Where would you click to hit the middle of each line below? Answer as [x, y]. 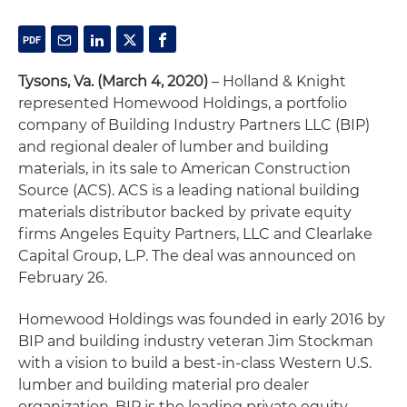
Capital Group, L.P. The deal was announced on [187, 256]
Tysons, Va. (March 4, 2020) [113, 81]
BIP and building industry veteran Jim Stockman [196, 341]
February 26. [63, 278]
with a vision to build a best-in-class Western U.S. [195, 363]
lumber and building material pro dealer [164, 385]
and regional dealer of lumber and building [174, 147]
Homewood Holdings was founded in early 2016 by [202, 319]
